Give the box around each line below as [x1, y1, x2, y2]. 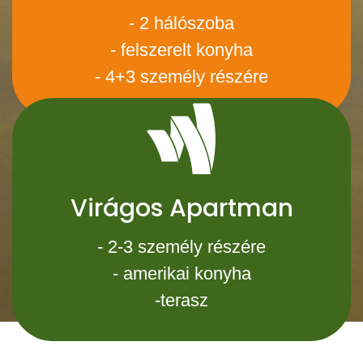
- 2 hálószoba [129, 13, 234, 33]
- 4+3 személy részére [95, 66, 268, 87]
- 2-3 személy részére [97, 237, 266, 257]
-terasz [155, 290, 208, 310]
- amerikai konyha [112, 263, 251, 284]
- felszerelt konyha [110, 40, 253, 60]
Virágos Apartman [70, 191, 293, 225]
